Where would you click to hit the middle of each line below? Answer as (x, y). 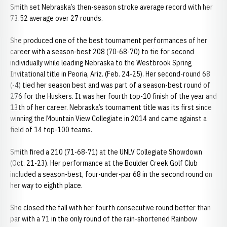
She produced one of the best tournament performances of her (109, 41)
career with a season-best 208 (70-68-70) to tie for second (102, 52)
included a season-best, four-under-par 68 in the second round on (111, 174)
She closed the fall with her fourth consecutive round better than (110, 208)
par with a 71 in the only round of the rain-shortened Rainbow (104, 219)
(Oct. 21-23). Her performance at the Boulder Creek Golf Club (104, 163)
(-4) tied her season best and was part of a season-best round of (110, 85)
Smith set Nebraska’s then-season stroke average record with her (111, 7)
